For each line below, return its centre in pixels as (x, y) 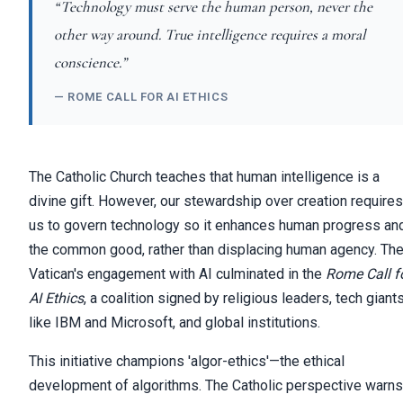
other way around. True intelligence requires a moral (210, 35)
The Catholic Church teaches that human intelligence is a (204, 177)
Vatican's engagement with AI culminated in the (177, 274)
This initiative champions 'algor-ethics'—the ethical (187, 362)
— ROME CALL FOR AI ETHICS (141, 97)
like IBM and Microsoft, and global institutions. (175, 323)
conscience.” (90, 63)
